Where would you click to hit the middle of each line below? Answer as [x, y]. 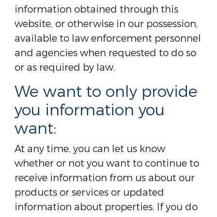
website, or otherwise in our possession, [106, 24]
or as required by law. [65, 68]
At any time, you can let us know [90, 149]
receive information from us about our [105, 178]
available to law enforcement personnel [108, 39]
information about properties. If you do [106, 207]
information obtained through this [96, 9]
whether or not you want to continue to [107, 163]
